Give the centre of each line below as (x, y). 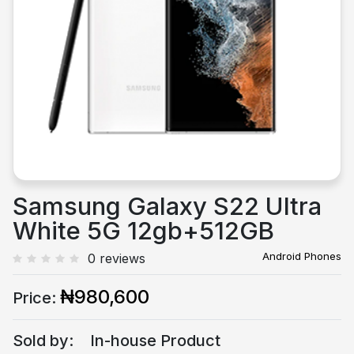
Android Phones (302, 256)
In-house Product (155, 341)
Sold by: (43, 341)
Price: (34, 298)
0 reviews (117, 258)
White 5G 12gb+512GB (143, 230)
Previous (74, 25)
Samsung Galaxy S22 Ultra (167, 206)
